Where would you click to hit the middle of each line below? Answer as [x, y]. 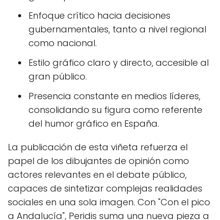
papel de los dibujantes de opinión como [98, 161]
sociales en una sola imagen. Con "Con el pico [109, 202]
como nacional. [63, 43]
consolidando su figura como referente [115, 110]
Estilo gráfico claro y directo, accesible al [119, 63]
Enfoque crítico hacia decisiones [99, 16]
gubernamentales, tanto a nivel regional [117, 29]
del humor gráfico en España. [94, 124]
